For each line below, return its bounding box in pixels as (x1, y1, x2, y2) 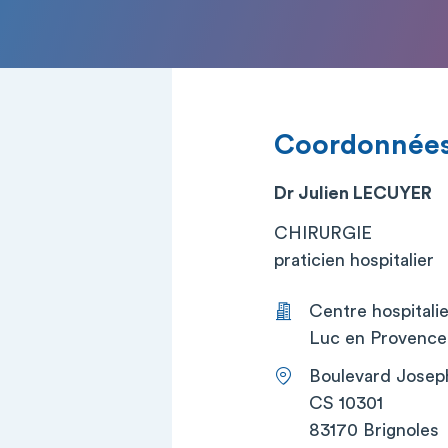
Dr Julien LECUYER (274, 183, 432, 202)
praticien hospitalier (274, 250, 434, 269)
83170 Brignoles (309, 420, 439, 439)
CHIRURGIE (274, 223, 372, 242)
